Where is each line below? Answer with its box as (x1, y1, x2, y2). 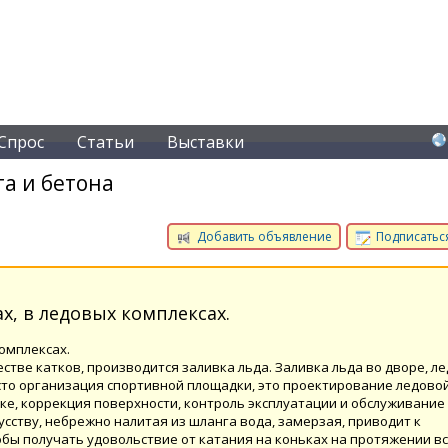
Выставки (167, 131, 244, 153)
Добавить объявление (194, 228, 332, 245)
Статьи (77, 131, 134, 153)
